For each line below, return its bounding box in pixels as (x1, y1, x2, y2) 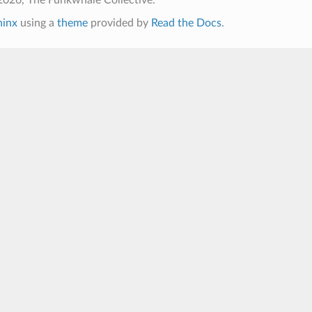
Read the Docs (150, 17, 221, 29)
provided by (87, 17, 151, 29)
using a (17, 17, 57, 29)
